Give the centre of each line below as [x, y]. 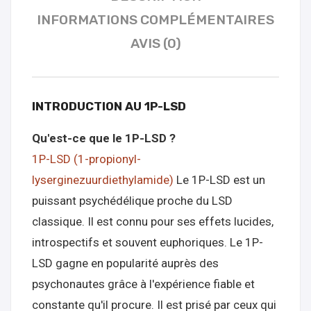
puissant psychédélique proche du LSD [132, 201]
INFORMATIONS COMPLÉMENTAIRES [155, 20]
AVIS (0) [155, 43]
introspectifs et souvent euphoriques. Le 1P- [148, 242]
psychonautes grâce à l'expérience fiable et [143, 284]
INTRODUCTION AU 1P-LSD [109, 106]
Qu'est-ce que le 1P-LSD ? [104, 138]
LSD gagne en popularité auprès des [125, 263]
